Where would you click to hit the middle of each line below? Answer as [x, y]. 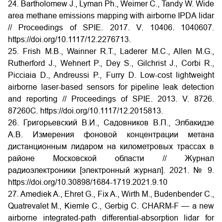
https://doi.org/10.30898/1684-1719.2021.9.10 [88, 182]
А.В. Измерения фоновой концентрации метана [111, 135]
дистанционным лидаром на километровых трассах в [111, 146]
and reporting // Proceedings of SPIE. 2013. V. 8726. [111, 99]
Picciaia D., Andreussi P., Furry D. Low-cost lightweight [111, 75]
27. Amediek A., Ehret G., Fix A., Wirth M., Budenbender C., [111, 194]
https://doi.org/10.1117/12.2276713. [69, 39]
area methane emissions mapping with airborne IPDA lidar [111, 16]
